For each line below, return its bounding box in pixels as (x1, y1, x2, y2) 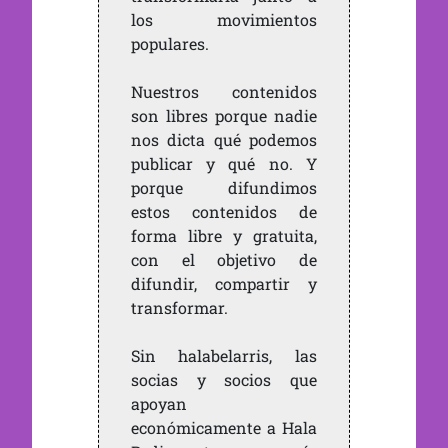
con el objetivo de (130, 249, 318, 270)
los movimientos (130, 9, 318, 30)
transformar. (130, 297, 228, 318)
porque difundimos (130, 177, 318, 198)
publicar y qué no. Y (130, 153, 318, 174)
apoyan (130, 393, 187, 414)
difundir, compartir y (130, 273, 318, 294)
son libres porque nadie (130, 105, 318, 126)
